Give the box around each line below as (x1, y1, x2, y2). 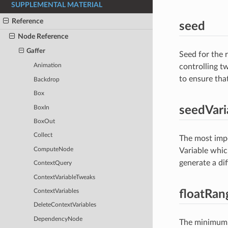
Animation (34, 63, 62, 69)
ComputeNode (34, 146, 74, 152)
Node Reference (17, 33, 68, 41)
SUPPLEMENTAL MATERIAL (11, 1, 102, 9)
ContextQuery (34, 160, 72, 166)
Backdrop (34, 76, 60, 82)
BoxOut (34, 119, 55, 125)
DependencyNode (34, 216, 83, 222)
